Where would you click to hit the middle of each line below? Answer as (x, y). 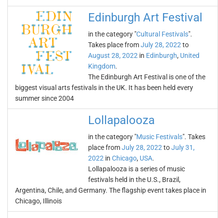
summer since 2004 (45, 98)
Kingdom (102, 66)
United (190, 55)
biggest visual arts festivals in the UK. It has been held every (104, 88)
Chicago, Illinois (38, 201)
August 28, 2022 (113, 55)
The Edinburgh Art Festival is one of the (147, 77)
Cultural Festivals (162, 34)
